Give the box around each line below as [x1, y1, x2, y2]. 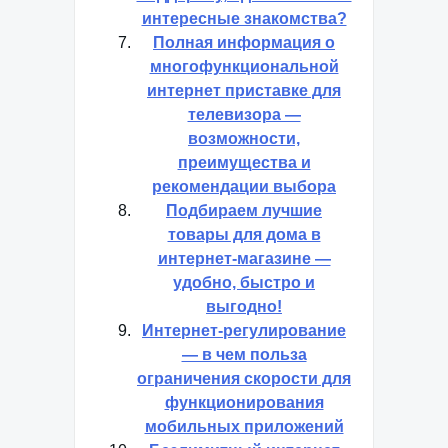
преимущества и [177, 154, 311, 171]
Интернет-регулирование [142, 322, 346, 339]
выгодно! [206, 298, 282, 315]
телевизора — [187, 106, 301, 123]
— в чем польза [181, 346, 307, 363]
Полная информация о [153, 34, 335, 51]
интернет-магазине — [157, 250, 331, 267]
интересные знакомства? [141, 10, 347, 27]
